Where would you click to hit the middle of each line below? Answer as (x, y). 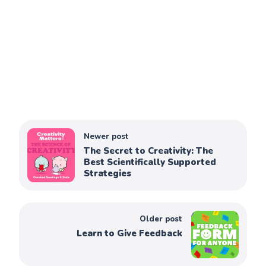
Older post (161, 219)
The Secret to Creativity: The (149, 151)
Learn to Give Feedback (129, 234)
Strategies (108, 174)
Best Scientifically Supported (150, 162)
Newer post (107, 137)
